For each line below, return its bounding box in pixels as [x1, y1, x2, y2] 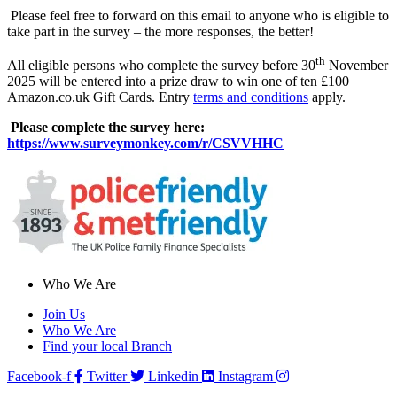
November [325, 58, 388, 74]
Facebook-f [7, 369, 71, 385]
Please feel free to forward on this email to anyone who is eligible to [11, 7, 389, 23]
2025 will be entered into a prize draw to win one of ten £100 [7, 74, 349, 90]
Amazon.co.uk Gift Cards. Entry [7, 90, 193, 105]
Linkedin [148, 369, 198, 385]
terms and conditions [193, 90, 308, 105]
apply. [308, 90, 346, 105]
